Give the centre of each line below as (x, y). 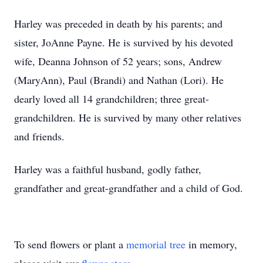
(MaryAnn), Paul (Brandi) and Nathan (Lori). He (119, 80)
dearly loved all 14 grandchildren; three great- (112, 99)
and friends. (39, 136)
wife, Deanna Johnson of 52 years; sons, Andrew (118, 61)
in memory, (211, 244)
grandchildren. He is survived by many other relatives (128, 117)
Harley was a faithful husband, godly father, (108, 169)
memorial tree (156, 244)
